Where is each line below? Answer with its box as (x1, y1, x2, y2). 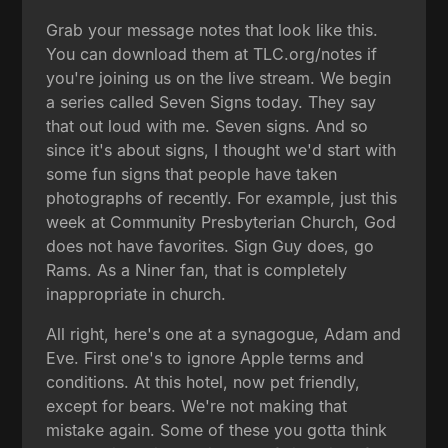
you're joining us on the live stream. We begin (46, 68, 392, 89)
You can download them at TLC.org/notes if (46, 44, 378, 65)
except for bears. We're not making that (46, 396, 348, 417)
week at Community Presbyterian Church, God (46, 212, 397, 233)
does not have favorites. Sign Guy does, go (46, 236, 375, 257)
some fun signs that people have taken (46, 164, 338, 185)
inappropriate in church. (46, 284, 227, 305)
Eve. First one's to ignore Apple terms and (46, 348, 365, 369)
